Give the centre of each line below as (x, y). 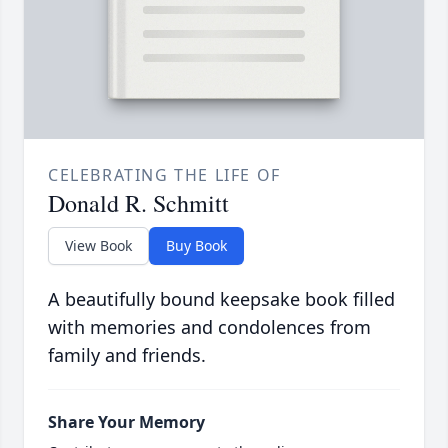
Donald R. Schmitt (138, 203)
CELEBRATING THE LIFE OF (164, 175)
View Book (98, 246)
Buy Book (196, 246)
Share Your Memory (126, 422)
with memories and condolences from (209, 327)
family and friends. (127, 355)
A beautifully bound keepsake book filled (221, 299)
